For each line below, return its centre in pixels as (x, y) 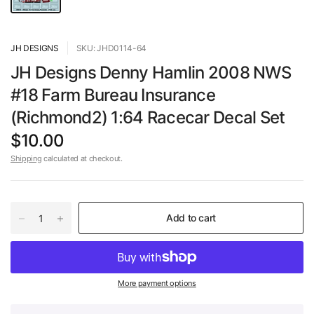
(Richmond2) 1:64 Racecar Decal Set (148, 117)
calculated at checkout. (82, 158)
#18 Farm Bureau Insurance (113, 95)
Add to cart (191, 217)
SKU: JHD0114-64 (111, 48)
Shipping (26, 158)
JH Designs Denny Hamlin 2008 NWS (151, 72)
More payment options (157, 283)
